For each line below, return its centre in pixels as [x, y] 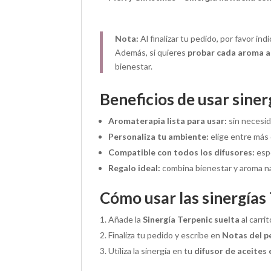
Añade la [126, 220]
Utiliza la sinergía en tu [152, 251]
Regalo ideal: [135, 168]
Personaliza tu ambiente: [159, 137]
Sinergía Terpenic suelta [191, 220]
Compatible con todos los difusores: [182, 152]
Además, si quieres [152, 53]
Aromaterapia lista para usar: [168, 121]
